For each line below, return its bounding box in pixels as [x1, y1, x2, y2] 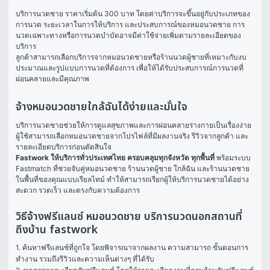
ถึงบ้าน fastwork [16, 222, 98, 238]
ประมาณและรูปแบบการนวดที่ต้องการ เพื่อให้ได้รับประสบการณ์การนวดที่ [16, 63, 243, 72]
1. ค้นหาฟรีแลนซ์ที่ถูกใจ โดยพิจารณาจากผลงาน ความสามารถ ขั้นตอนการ [16, 243, 248, 252]
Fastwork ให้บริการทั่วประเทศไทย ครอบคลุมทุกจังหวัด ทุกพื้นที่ [16, 153, 215, 162]
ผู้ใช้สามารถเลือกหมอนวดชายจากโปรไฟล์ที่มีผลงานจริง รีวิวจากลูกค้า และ [16, 131, 248, 140]
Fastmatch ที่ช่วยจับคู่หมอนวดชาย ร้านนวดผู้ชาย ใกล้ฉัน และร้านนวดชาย [16, 164, 250, 173]
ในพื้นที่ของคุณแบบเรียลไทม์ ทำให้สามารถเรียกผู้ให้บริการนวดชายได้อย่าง [16, 175, 249, 184]
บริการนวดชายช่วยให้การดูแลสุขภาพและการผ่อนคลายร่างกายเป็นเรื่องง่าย [16, 121, 251, 130]
